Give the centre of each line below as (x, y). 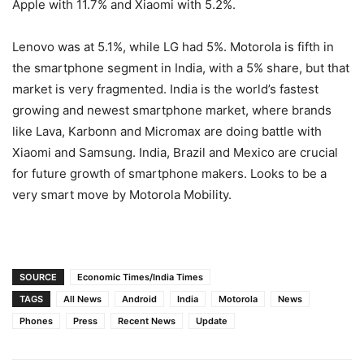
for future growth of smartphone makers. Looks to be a (169, 173)
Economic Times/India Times (140, 277)
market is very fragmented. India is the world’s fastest (165, 89)
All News (82, 299)
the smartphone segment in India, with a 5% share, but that (181, 67)
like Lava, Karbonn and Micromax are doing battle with (167, 131)
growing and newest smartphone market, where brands (172, 110)
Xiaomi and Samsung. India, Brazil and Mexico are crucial (175, 152)
